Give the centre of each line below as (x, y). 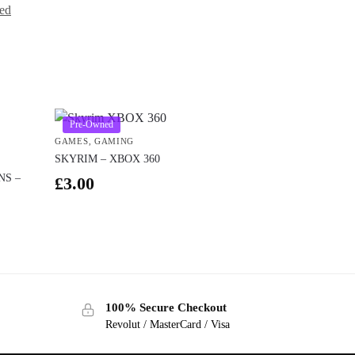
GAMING (114, 141)
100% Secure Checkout (166, 307)
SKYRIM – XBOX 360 (108, 158)
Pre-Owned (92, 124)
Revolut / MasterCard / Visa (168, 325)
